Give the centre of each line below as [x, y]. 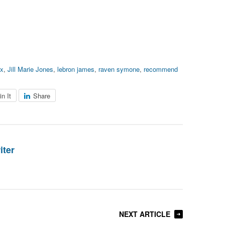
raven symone [119, 69]
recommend [161, 69]
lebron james [76, 69]
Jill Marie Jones [30, 69]
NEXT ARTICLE [145, 214]
